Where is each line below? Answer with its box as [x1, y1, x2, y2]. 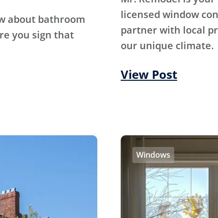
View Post [121, 66, 177, 82]
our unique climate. [121, 39, 214, 52]
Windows [136, 149, 170, 160]
